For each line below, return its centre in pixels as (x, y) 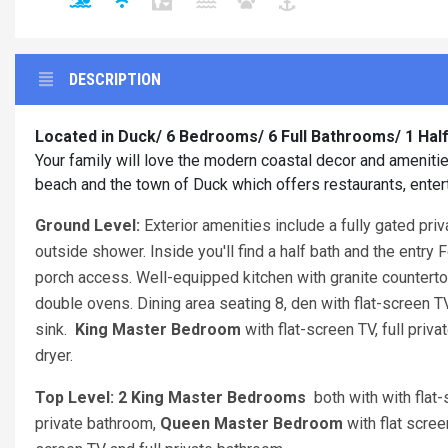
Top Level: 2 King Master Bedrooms (170, 397)
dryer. (54, 355)
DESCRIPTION (115, 79)
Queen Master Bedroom (253, 423)
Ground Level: (89, 225)
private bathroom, (97, 423)
